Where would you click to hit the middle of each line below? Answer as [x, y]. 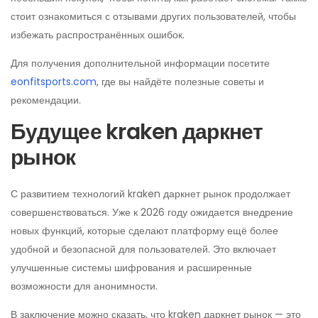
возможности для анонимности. [84, 286]
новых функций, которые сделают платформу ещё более [144, 231]
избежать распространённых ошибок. [98, 35]
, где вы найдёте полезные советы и [180, 82]
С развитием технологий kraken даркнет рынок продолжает [150, 194]
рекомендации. [46, 100]
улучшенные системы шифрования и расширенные [131, 268]
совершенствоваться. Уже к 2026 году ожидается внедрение [152, 212]
